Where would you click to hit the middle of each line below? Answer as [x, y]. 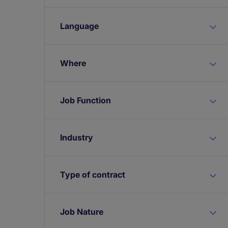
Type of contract [93, 175]
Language [79, 26]
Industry [77, 137]
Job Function [85, 100]
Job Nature [82, 212]
